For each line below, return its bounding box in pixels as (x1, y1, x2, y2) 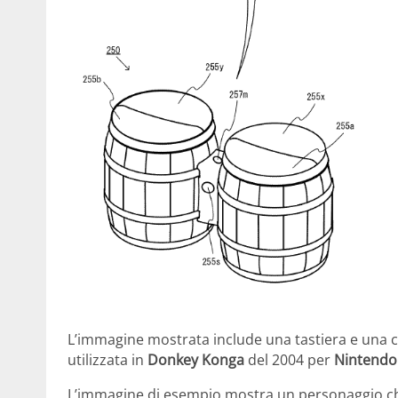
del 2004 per (244, 349, 334, 370)
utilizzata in (68, 349, 147, 370)
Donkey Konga (147, 349, 244, 370)
